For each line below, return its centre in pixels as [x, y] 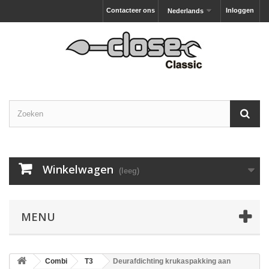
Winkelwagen [78, 169]
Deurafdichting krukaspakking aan [172, 261]
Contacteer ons [130, 10]
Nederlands [186, 11]
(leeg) [129, 171]
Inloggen [240, 10]
